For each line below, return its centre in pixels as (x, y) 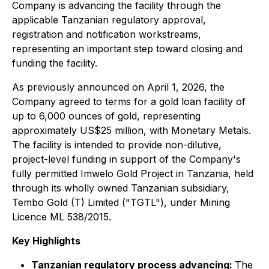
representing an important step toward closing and (127, 49)
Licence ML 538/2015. (62, 217)
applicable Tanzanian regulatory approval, (109, 20)
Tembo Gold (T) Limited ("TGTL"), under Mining (121, 202)
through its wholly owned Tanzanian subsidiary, (121, 188)
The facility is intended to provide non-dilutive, (117, 145)
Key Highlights (46, 241)
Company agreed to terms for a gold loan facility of (129, 101)
